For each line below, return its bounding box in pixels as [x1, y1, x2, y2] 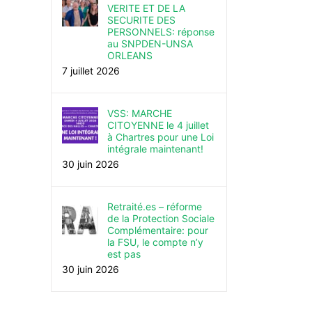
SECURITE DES [107, 13, 175, 26]
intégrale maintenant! [107, 142, 203, 155]
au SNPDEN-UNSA [107, 37, 193, 49]
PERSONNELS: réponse [107, 25, 214, 38]
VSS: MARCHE [107, 107, 172, 119]
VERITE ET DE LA [107, 1, 185, 14]
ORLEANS [107, 49, 153, 61]
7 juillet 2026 [62, 64, 120, 77]
